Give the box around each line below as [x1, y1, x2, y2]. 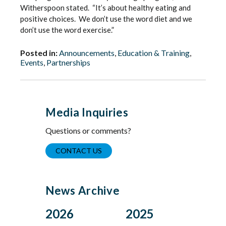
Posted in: [20, 48, 58, 58]
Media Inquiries [45, 105, 129, 119]
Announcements [59, 48, 115, 58]
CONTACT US [55, 146, 102, 155]
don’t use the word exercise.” [20, 25, 114, 34]
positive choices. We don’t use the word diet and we [20, 14, 192, 23]
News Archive [45, 183, 120, 197]
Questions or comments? [45, 125, 131, 135]
